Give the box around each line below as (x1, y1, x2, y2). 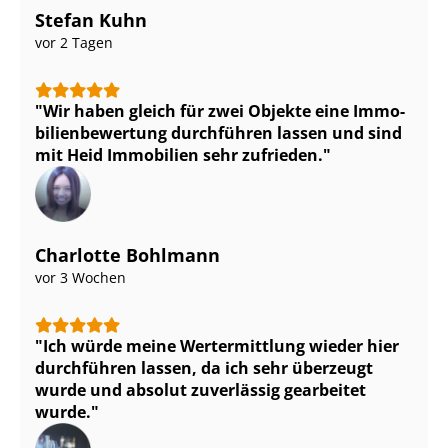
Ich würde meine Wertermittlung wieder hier (43, 335, 399, 358)
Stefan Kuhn (35, 8, 147, 33)
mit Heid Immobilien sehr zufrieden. (35, 144, 323, 167)
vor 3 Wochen (35, 268, 126, 288)
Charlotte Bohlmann (35, 243, 220, 268)
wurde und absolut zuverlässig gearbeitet (35, 379, 366, 402)
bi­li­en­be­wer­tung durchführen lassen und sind (35, 122, 402, 145)
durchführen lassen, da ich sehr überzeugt (35, 357, 373, 380)
